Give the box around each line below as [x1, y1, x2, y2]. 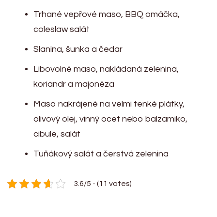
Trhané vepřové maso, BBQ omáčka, [33, 9, 180, 19]
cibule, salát [33, 129, 80, 139]
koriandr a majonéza [33, 79, 114, 89]
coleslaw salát [33, 24, 90, 34]
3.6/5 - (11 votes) [74, 179, 132, 187]
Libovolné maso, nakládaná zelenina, [33, 64, 179, 74]
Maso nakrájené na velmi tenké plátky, [33, 99, 185, 108]
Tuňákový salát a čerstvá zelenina [33, 149, 169, 158]
